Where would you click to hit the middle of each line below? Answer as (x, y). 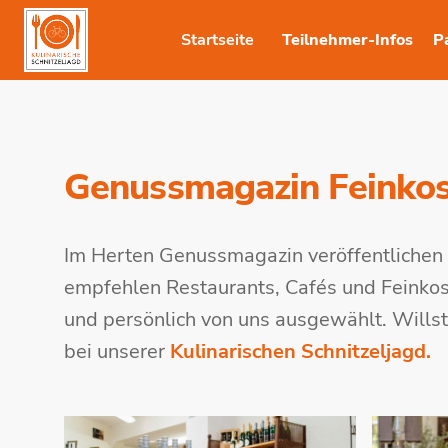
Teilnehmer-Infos (347, 40)
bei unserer (117, 351)
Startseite (217, 40)
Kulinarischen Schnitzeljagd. (300, 351)
